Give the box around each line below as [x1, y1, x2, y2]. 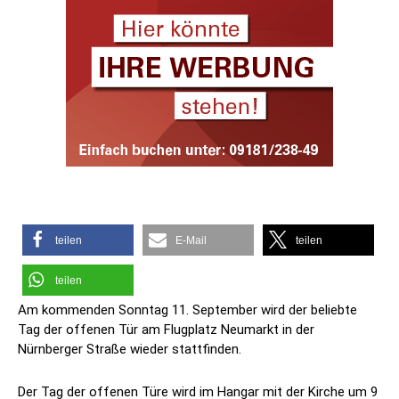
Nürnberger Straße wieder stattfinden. [18, 341, 241, 358]
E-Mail [175, 234, 207, 248]
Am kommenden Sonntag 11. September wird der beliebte [18, 302, 357, 319]
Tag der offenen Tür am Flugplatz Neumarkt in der [18, 322, 314, 338]
